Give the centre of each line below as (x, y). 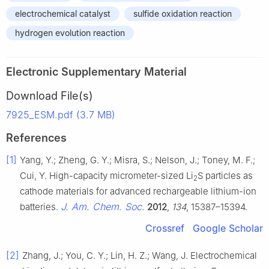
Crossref (165, 228)
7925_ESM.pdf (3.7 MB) (61, 114)
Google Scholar (228, 228)
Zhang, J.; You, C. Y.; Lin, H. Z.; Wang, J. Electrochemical (140, 255)
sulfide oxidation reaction (183, 13)
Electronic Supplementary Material (96, 71)
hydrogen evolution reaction (70, 32)
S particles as (225, 175)
